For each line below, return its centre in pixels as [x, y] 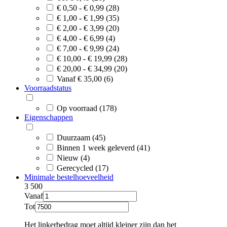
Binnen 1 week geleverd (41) [103, 147]
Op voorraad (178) [87, 108]
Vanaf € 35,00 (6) [85, 79]
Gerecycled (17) [83, 168]
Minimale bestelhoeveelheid [69, 177]
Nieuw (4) [73, 158]
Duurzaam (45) [81, 137]
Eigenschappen [49, 117]
